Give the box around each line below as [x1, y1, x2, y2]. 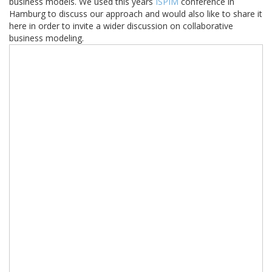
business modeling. [9, 32, 84, 44]
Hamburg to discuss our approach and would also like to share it [9, 8, 262, 19]
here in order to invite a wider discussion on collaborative [9, 20, 233, 32]
